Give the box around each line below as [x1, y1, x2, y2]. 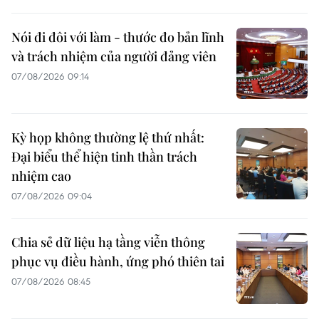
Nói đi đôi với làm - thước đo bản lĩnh [11, 28, 224, 46]
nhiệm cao [11, 167, 71, 184]
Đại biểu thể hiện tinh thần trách [11, 147, 197, 165]
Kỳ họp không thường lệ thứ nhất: [11, 128, 204, 146]
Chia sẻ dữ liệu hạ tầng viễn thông [11, 233, 205, 251]
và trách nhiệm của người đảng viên [11, 47, 216, 65]
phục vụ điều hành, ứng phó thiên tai [11, 252, 224, 270]
